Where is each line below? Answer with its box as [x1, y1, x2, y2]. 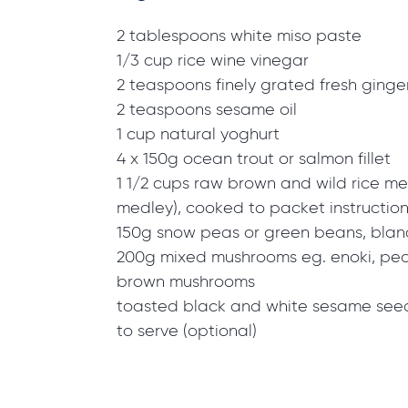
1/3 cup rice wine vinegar [117, 52, 309, 69]
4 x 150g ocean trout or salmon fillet [117, 150, 391, 168]
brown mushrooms [117, 273, 255, 291]
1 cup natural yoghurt [117, 126, 280, 143]
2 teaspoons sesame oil [117, 101, 297, 118]
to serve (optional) [117, 322, 257, 340]
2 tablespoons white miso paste [117, 27, 362, 45]
